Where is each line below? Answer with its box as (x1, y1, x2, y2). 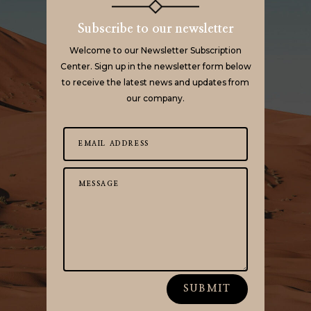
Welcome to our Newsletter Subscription (69, 45, 242, 56)
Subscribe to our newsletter (77, 23, 234, 36)
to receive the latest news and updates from (62, 77, 249, 88)
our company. (126, 93, 185, 104)
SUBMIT (183, 283, 232, 294)
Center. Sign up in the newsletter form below (60, 61, 251, 72)
